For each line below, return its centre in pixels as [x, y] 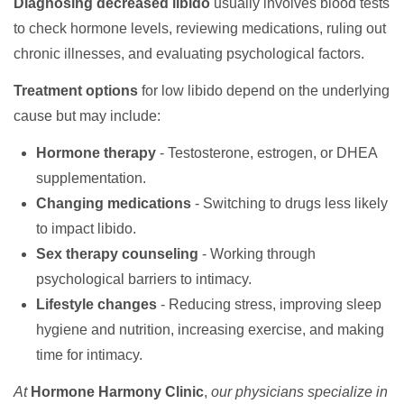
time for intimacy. [89, 355]
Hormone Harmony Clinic [117, 392]
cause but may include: [87, 116]
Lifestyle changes [96, 304]
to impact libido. [86, 229]
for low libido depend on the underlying [264, 91]
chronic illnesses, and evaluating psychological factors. [189, 54]
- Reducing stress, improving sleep [269, 304]
